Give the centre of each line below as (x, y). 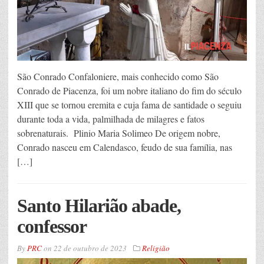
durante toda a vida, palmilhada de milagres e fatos (111, 118)
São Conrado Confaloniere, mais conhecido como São (118, 76)
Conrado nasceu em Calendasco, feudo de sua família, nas (125, 147)
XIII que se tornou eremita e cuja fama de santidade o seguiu (129, 104)
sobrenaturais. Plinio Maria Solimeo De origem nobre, (119, 133)
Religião (156, 248)
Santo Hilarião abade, (99, 205)
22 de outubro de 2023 (90, 248)
